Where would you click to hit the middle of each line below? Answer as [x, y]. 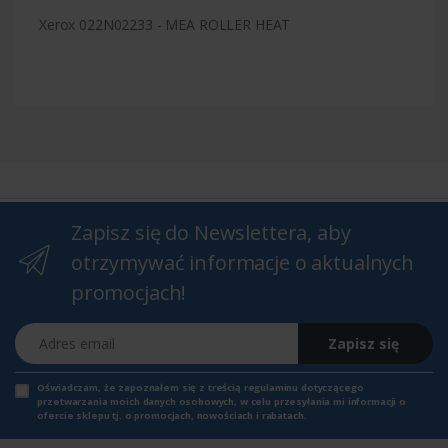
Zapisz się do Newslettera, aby [210, 232]
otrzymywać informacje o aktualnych [242, 262]
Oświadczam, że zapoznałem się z [122, 387]
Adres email [51, 332]
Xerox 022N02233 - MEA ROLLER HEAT [165, 24]
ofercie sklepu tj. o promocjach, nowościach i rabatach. [172, 415]
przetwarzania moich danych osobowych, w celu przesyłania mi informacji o [222, 401]
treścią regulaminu [253, 387]
